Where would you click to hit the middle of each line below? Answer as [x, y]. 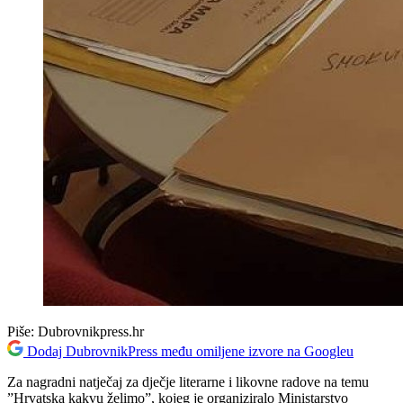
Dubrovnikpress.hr [91, 331]
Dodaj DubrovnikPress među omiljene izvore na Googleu [190, 351]
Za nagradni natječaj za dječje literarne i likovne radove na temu [188, 381]
